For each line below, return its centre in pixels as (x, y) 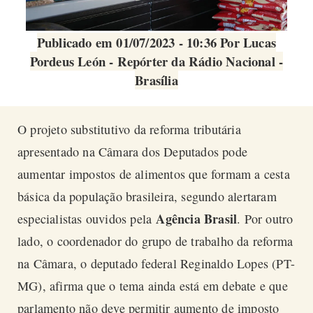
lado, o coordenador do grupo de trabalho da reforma (155, 241)
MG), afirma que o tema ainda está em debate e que (153, 286)
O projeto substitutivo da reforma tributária (129, 130)
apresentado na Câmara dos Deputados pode (133, 152)
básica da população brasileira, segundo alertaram (147, 197)
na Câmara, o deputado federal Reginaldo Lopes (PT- (156, 264)
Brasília (156, 80)
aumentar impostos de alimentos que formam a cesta (154, 174)
